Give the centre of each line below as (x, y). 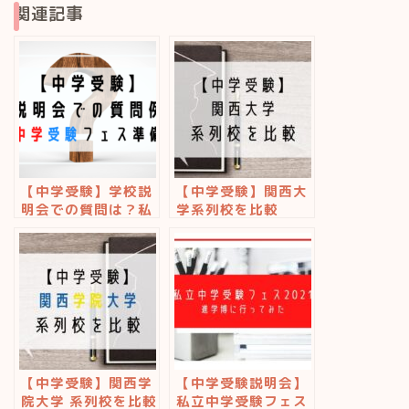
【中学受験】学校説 (87, 192)
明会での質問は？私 (87, 210)
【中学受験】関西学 (87, 383)
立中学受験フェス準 (87, 228)
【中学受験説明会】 (242, 383)
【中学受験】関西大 (242, 192)
